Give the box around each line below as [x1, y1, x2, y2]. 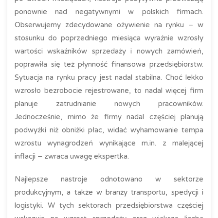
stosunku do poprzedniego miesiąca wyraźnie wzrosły [15, 34, 203, 42]
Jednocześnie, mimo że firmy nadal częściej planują [15, 112, 203, 121]
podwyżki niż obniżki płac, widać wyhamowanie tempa [15, 126, 203, 134]
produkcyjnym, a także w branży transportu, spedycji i [15, 188, 203, 197]
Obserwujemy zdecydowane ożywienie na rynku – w [15, 20, 203, 29]
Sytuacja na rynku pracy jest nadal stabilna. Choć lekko [15, 73, 203, 82]
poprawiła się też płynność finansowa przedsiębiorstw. [15, 60, 203, 69]
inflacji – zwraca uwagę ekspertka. [15, 152, 129, 161]
